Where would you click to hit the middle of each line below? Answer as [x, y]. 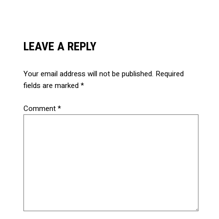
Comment [41, 108]
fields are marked [52, 86]
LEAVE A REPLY [60, 47]
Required [170, 74]
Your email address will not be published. [89, 74]
